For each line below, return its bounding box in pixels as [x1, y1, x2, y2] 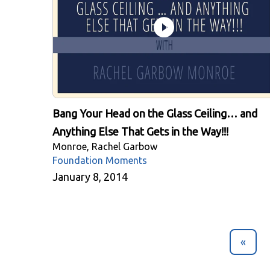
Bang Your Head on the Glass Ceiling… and [52, 107, 257, 120]
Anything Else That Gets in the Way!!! [52, 125, 228, 138]
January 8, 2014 [52, 171, 128, 183]
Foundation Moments [52, 155, 147, 166]
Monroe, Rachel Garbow [52, 141, 157, 152]
